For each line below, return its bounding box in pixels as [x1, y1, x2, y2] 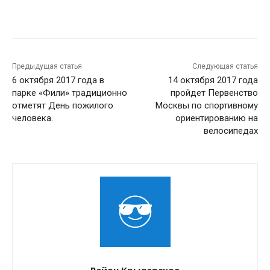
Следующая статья [192, 62, 258, 71]
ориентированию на [175, 113, 258, 124]
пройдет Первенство [170, 87, 258, 99]
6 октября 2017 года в [12, 75, 104, 86]
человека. [12, 113, 53, 124]
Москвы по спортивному [155, 100, 258, 111]
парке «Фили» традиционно [12, 87, 127, 99]
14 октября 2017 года [168, 75, 258, 86]
